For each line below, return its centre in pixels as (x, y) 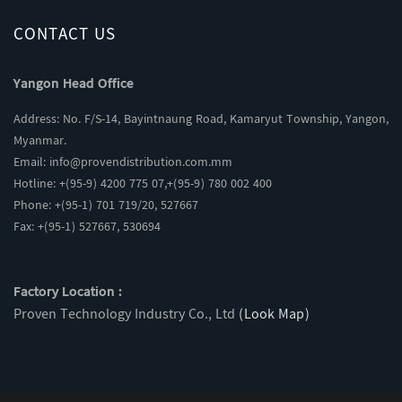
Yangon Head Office (74, 85)
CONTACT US (65, 35)
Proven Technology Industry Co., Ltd (126, 315)
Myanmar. (40, 142)
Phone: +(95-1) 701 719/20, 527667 (106, 206)
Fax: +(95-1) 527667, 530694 (87, 228)
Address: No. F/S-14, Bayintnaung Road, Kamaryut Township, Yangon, (201, 120)
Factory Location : (68, 293)
